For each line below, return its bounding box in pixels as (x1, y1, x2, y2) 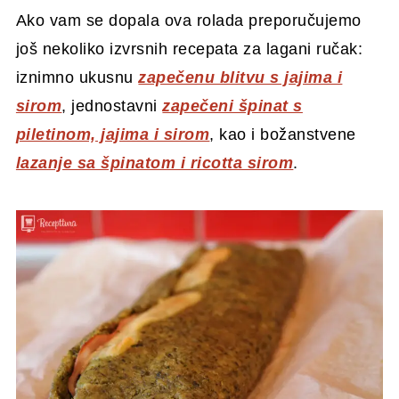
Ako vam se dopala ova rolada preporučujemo (15, 11, 362, 29)
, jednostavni (61, 96, 163, 115)
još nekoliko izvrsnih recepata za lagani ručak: (15, 39, 363, 58)
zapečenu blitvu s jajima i (138, 68, 343, 86)
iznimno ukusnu (15, 68, 139, 86)
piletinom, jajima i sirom (15, 125, 210, 143)
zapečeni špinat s (162, 96, 303, 115)
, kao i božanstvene (209, 125, 356, 143)
